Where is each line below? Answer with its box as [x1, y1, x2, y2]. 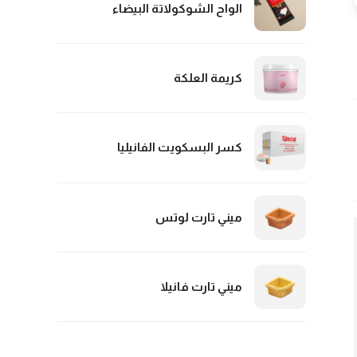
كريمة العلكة [174, 71, 242, 85]
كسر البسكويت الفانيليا [117, 140, 242, 155]
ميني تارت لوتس [155, 210, 242, 224]
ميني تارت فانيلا [160, 280, 242, 294]
